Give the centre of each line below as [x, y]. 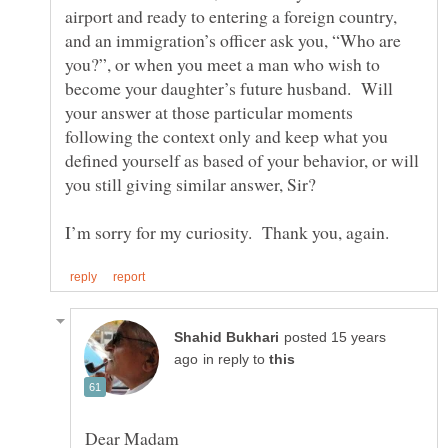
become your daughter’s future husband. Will [229, 88]
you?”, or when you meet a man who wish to [222, 64]
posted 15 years [335, 338]
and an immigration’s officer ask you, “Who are [233, 40]
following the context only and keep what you [226, 136]
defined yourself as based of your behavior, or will [242, 160]
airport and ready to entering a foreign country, [231, 16]
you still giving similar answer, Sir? [190, 184]
